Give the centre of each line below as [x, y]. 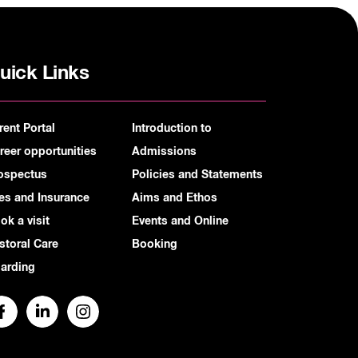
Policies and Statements [198, 175]
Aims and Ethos [175, 199]
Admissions [165, 152]
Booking [155, 245]
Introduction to [172, 129]
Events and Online [181, 222]
